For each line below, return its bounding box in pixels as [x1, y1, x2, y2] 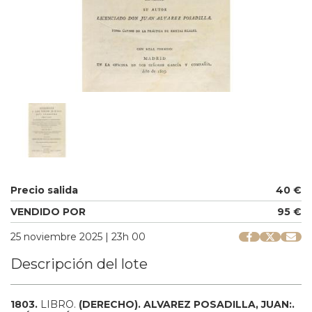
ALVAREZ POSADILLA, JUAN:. [143, 297, 295, 311]
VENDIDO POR [10, 205, 86, 218]
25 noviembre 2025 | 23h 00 [10, 230, 146, 243]
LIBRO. [40, 297, 79, 311]
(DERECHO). [79, 297, 143, 311]
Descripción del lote [10, 255, 148, 272]
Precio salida [10, 183, 78, 196]
